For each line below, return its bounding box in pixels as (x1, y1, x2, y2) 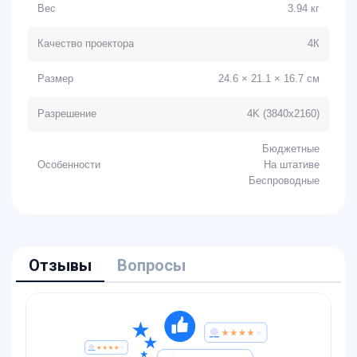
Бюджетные (262, 143, 320, 155)
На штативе (264, 159, 320, 171)
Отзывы (29, 256, 92, 275)
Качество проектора (37, 37, 134, 49)
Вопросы (117, 256, 186, 275)
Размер (37, 73, 73, 84)
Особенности (37, 159, 100, 171)
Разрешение (37, 108, 96, 120)
